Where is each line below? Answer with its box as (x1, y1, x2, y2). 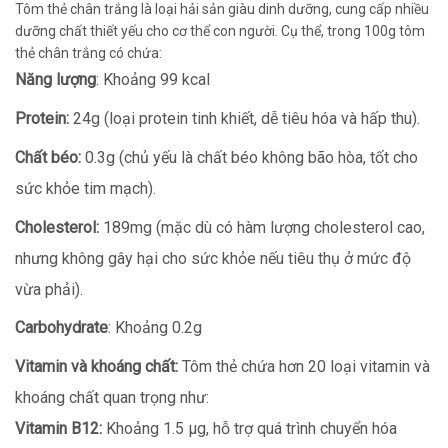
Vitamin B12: (15, 419, 102, 439)
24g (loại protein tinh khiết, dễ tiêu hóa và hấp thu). (69, 108, 420, 128)
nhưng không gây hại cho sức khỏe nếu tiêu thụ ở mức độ (15, 248, 411, 268)
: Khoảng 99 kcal (96, 69, 210, 89)
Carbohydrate (15, 318, 108, 338)
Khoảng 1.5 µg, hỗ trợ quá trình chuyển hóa (102, 419, 397, 439)
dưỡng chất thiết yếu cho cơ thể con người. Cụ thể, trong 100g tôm (15, 22, 425, 39)
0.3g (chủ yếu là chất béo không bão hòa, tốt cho (81, 147, 418, 167)
